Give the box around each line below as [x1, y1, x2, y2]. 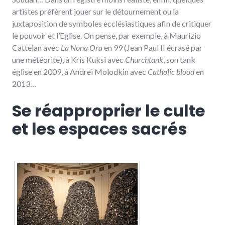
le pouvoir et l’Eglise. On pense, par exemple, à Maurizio [12, 31, 201, 41]
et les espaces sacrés [12, 118, 187, 141]
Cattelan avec [12, 43, 61, 53]
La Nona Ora [61, 43, 102, 53]
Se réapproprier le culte [12, 99, 205, 123]
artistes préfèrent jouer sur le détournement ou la [12, 7, 179, 17]
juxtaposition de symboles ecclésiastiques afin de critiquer [12, 19, 211, 29]
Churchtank [125, 55, 163, 65]
